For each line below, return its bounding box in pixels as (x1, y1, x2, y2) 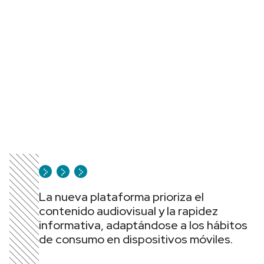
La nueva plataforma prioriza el (39, 189, 204, 204)
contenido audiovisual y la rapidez (39, 203, 218, 219)
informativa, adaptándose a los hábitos (39, 217, 247, 233)
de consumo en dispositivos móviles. (39, 232, 233, 247)
